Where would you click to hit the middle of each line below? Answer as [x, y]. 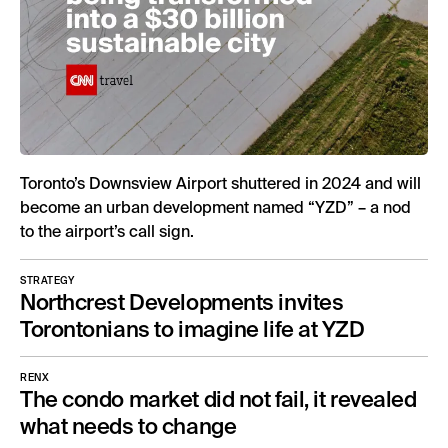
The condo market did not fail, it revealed [218, 398]
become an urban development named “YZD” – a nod [215, 206]
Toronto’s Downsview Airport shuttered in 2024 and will [220, 182]
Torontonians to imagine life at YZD [192, 328]
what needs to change [128, 425]
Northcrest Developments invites [182, 301]
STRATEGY [47, 280]
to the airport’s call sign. [107, 230]
